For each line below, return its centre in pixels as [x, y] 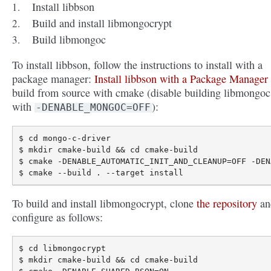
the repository [227, 204]
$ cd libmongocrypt [62, 249]
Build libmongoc [69, 39]
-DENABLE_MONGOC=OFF [93, 107]
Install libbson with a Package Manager [181, 79]
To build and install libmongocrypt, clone [104, 204]
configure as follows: [57, 217]
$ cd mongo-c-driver [65, 139]
